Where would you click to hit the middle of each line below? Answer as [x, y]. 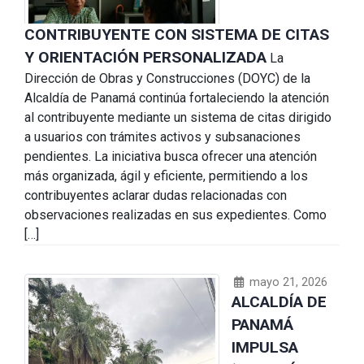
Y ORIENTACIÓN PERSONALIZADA [145, 57]
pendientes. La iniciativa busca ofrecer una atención [171, 156]
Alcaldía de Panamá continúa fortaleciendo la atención [177, 97]
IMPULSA [265, 347]
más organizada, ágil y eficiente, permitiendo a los [166, 175]
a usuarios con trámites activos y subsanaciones [162, 136]
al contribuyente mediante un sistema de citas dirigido [178, 117]
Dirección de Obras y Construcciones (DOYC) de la [167, 78]
